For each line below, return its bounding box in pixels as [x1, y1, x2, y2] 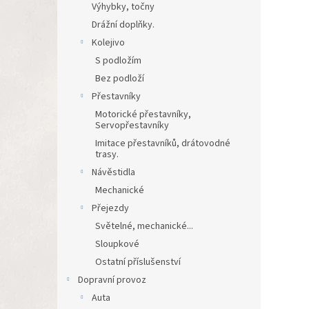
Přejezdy [92, 201, 129, 215]
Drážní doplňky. [92, 18, 154, 32]
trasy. [95, 148, 119, 161]
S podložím [95, 54, 141, 68]
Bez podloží [95, 72, 144, 86]
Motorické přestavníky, [95, 108, 191, 121]
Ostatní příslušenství [95, 255, 181, 269]
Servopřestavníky [95, 119, 169, 132]
